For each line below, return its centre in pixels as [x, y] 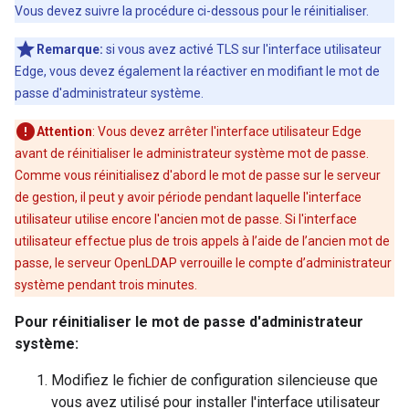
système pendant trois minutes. [106, 285]
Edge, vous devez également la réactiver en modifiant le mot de [197, 71]
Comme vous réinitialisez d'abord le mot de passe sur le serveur [198, 175]
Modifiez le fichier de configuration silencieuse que [215, 380]
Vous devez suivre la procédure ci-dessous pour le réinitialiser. [192, 11]
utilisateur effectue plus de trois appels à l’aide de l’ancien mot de [202, 241]
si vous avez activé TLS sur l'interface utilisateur [242, 49]
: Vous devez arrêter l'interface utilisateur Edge [227, 131]
